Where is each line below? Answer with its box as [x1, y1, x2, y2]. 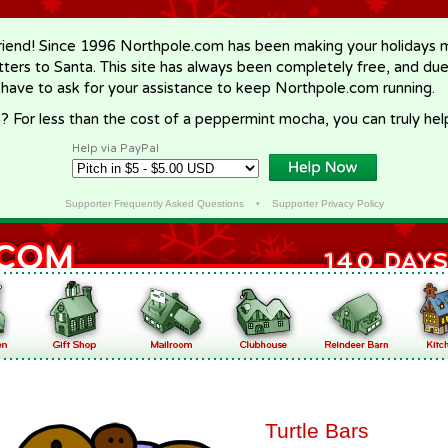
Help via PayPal [72, 142, 159, 155]
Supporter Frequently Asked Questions [64, 198, 244, 209]
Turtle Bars [265, 419, 369, 442]
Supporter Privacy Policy [271, 198, 384, 209]
